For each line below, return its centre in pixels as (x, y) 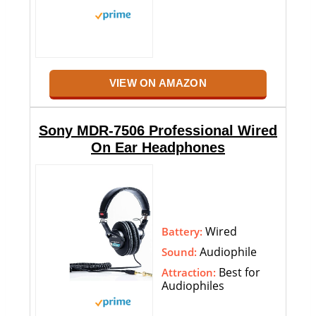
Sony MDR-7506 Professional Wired (158, 131)
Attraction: (189, 273)
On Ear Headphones (158, 148)
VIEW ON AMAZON (158, 83)
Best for (238, 273)
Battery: (182, 232)
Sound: (179, 252)
